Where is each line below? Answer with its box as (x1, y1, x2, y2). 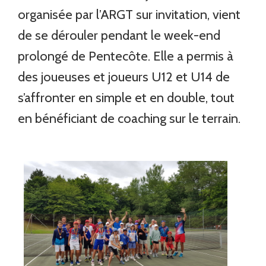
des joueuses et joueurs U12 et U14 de (18, 68, 230, 85)
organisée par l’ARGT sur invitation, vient (18, 6, 241, 23)
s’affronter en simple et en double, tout (18, 89, 235, 106)
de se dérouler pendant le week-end (18, 27, 221, 43)
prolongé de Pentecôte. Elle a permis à (18, 47, 234, 64)
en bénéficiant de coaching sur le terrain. (18, 110, 241, 126)
